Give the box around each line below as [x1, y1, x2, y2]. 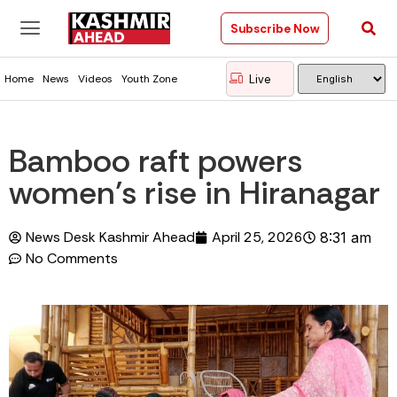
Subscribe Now [230, 20, 319, 36]
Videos [78, 72, 113, 86]
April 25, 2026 [212, 228, 303, 246]
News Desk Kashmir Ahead [26, 228, 195, 246]
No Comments [26, 249, 118, 268]
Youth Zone [121, 72, 177, 86]
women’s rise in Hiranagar [9, 172, 380, 214]
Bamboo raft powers [9, 140, 302, 182]
